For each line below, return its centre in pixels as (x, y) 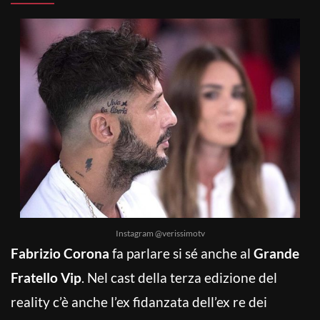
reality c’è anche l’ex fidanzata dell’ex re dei (139, 301)
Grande (276, 253)
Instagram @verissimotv (160, 233)
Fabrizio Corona (60, 253)
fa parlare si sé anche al (181, 253)
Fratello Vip (46, 277)
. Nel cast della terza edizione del (179, 277)
